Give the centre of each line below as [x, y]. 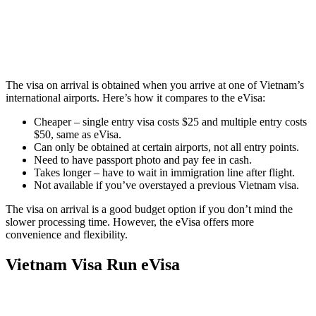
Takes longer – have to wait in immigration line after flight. [164, 173]
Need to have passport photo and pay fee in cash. [143, 160]
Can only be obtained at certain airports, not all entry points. [166, 147]
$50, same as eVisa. [78, 135]
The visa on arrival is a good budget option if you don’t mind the [149, 209]
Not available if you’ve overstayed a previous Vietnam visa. [166, 186]
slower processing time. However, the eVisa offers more [130, 222]
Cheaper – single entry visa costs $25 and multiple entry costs [170, 122]
